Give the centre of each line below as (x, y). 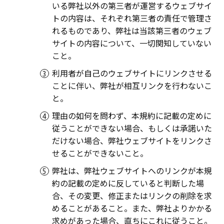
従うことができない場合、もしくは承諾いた (132, 128)
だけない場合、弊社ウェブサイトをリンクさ (132, 141)
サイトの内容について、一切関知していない (131, 43)
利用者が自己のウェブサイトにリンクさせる (132, 73)
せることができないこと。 (100, 153)
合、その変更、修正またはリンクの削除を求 (132, 196)
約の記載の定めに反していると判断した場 (128, 183)
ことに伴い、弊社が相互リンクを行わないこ (132, 86)
